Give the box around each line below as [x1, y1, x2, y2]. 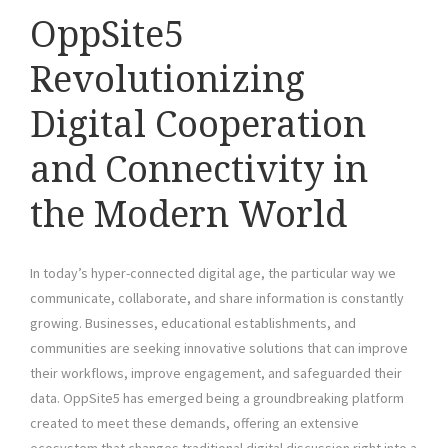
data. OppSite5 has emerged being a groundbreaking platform [30, 389, 404, 408]
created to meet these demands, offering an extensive [30, 414, 359, 433]
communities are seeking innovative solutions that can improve [30, 339, 408, 358]
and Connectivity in [30, 148, 368, 192]
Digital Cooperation [30, 103, 366, 147]
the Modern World [30, 193, 347, 237]
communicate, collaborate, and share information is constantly [30, 289, 404, 308]
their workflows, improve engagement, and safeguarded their [30, 364, 402, 383]
